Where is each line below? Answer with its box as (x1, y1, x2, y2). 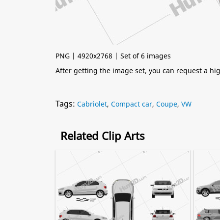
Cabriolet (77, 99, 107, 109)
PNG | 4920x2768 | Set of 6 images (55, 51, 171, 60)
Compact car (111, 99, 152, 109)
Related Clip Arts (60, 128, 145, 143)
